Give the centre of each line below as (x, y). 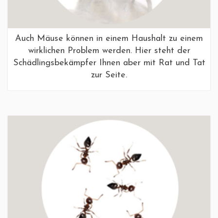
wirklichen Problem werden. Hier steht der (109, 51)
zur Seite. (109, 75)
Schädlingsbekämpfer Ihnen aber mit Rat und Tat (109, 63)
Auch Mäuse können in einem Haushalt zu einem (109, 38)
